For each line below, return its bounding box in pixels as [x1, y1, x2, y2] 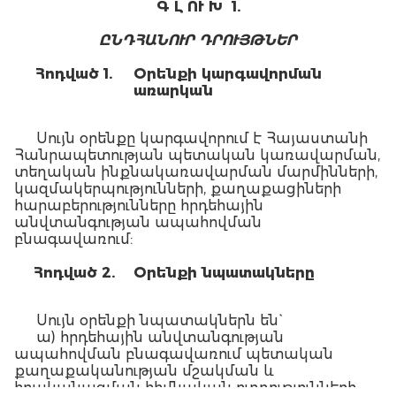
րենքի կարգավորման [147, 65, 322, 82]
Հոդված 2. [33, 264, 115, 281]
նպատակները [202, 264, 315, 281]
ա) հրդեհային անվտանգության [36, 329, 284, 346]
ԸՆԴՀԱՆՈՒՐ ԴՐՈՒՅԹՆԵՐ [99, 32, 297, 49]
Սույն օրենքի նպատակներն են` [36, 312, 278, 329]
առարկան [133, 82, 213, 99]
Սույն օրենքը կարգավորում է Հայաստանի [36, 130, 368, 147]
